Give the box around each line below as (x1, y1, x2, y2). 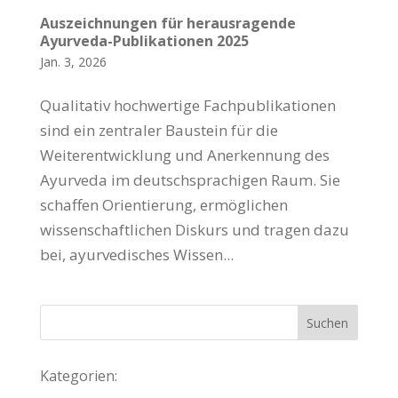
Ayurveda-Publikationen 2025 (39, 30, 249, 51)
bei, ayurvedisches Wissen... (39, 243, 234, 265)
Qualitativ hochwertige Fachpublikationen (39, 94, 336, 115)
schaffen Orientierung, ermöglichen (39, 194, 288, 215)
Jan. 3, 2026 (39, 52, 107, 70)
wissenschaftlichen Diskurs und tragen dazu (39, 219, 349, 240)
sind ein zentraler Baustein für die (39, 119, 278, 140)
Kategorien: (39, 365, 117, 386)
